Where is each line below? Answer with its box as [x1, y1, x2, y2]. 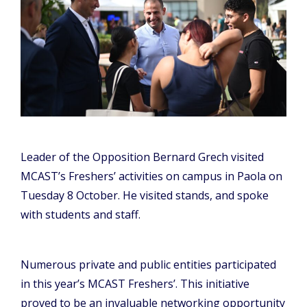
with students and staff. [21, 207, 140, 223]
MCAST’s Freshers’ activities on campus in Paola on [21, 169, 282, 184]
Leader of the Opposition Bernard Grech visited [21, 149, 264, 165]
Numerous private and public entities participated [21, 257, 276, 273]
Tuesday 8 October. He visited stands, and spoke [21, 188, 269, 204]
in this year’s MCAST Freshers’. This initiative [21, 276, 249, 292]
